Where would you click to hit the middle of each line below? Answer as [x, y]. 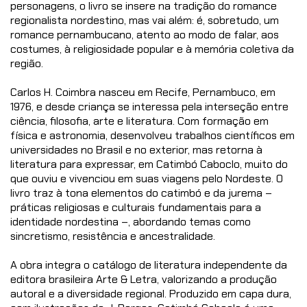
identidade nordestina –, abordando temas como [131, 222]
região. [27, 64]
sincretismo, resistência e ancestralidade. [113, 236]
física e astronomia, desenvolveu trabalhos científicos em [152, 136]
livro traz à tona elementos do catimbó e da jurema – [141, 193]
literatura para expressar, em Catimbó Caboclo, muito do [149, 164]
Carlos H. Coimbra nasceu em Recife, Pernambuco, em [143, 93]
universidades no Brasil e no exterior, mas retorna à [136, 150]
